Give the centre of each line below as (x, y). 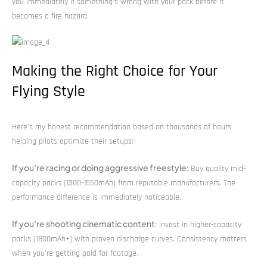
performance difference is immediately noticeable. (97, 197)
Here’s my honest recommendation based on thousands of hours (122, 127)
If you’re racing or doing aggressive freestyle (99, 167)
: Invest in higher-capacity (198, 224)
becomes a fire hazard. (50, 16)
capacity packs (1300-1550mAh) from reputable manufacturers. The (124, 183)
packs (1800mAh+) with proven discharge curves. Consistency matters (129, 239)
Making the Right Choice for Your (115, 71)
